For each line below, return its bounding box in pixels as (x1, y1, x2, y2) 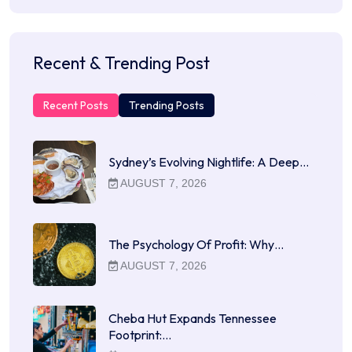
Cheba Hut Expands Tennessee (108, 310, 277, 327)
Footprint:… (108, 327, 171, 343)
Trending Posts (129, 97, 204, 112)
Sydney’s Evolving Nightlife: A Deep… (108, 153, 309, 170)
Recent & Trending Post (33, 51, 210, 74)
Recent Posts (43, 97, 108, 112)
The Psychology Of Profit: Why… (108, 236, 284, 252)
